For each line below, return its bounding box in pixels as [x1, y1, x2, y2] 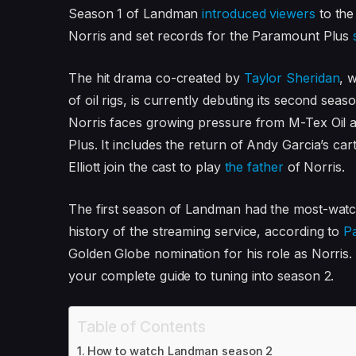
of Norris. [283, 158, 349, 175]
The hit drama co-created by [68, 69, 244, 86]
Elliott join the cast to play [68, 158, 225, 175]
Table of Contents [76, 317, 206, 337]
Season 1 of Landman [68, 6, 203, 22]
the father [224, 158, 284, 175]
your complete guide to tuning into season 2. [68, 267, 335, 284]
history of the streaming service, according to [68, 222, 344, 239]
